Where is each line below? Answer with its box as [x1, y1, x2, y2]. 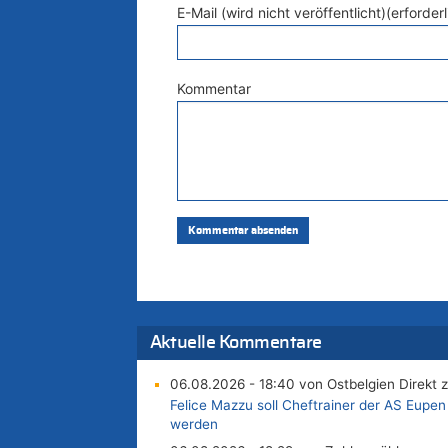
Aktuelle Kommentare [149, 333, 322, 352]
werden [169, 416, 218, 433]
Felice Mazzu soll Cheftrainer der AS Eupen [169, 397, 446, 414]
